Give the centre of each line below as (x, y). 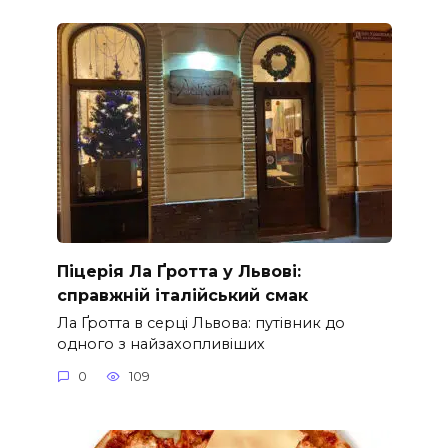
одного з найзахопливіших (160, 344)
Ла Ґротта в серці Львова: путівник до (200, 323)
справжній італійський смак (182, 295)
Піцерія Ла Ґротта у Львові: (178, 271)
